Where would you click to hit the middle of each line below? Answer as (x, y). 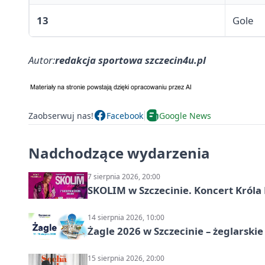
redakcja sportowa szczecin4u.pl (130, 60)
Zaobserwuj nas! (61, 115)
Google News (185, 115)
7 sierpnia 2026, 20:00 (124, 177)
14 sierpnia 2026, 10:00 (126, 218)
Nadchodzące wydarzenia (119, 153)
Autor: (42, 60)
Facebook (125, 115)
